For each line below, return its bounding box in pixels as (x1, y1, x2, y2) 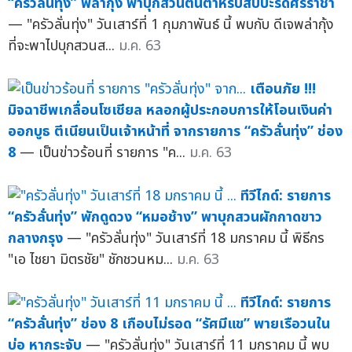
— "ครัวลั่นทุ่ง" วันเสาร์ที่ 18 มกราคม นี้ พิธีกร (67, 227, 324, 249)
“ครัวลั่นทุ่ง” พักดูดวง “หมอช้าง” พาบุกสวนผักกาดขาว (8, 206, 322, 228)
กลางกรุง (8, 227, 63, 249)
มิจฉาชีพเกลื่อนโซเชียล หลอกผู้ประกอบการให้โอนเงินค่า (8, 99, 332, 121)
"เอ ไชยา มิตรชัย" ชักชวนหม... (8, 248, 177, 270)
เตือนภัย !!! (250, 78, 316, 100)
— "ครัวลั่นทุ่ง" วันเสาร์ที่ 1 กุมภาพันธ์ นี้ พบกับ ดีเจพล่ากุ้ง (8, 13, 334, 35)
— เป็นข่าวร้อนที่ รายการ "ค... (20, 141, 189, 163)
